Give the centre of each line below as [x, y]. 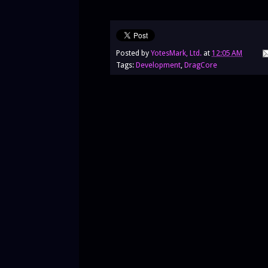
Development [158, 65]
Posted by [133, 53]
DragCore [201, 65]
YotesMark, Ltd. [176, 53]
